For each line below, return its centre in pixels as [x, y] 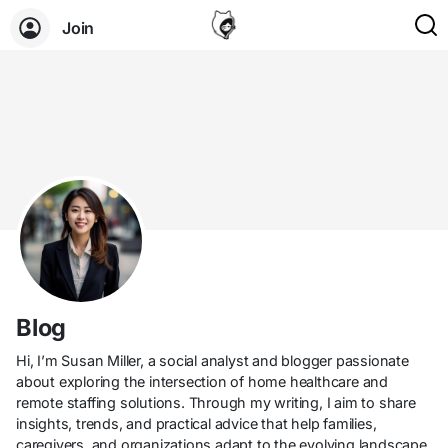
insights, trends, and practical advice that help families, [196, 423]
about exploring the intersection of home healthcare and [202, 381]
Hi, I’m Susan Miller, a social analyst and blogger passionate [212, 360]
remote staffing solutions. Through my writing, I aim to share [216, 402]
